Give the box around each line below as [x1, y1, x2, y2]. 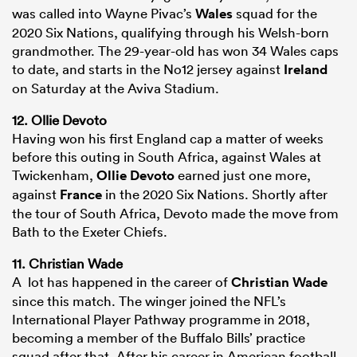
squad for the [233, 5, 317, 22]
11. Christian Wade [12, 255, 123, 273]
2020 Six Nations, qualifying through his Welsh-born [12, 24, 329, 41]
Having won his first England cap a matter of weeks [12, 130, 324, 147]
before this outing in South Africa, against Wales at [12, 148, 321, 166]
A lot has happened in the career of [12, 273, 231, 291]
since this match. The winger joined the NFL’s [12, 292, 286, 310]
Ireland [284, 61, 328, 79]
